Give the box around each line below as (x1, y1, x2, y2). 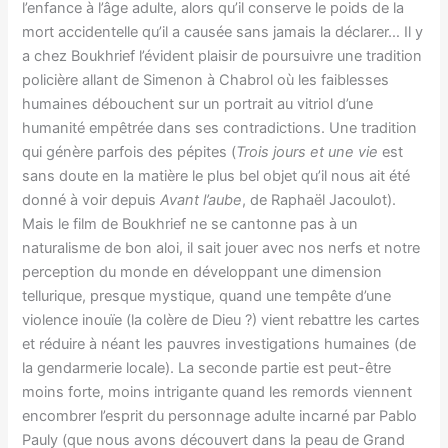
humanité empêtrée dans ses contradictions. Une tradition (22, 119, 418, 138)
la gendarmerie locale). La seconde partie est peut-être (22, 359, 392, 378)
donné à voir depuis (22, 191, 161, 210)
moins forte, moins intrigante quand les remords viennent (22, 383, 413, 402)
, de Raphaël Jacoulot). (242, 191, 397, 210)
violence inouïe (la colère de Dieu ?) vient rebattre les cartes (22, 311, 421, 330)
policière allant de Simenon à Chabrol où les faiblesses (22, 71, 390, 90)
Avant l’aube (160, 191, 243, 210)
